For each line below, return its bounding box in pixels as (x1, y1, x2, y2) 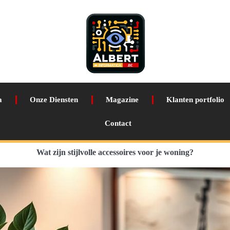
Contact (105, 119, 132, 127)
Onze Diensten (30, 95, 79, 104)
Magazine (106, 95, 139, 104)
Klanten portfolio (166, 95, 225, 104)
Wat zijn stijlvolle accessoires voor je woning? (36, 148, 194, 157)
